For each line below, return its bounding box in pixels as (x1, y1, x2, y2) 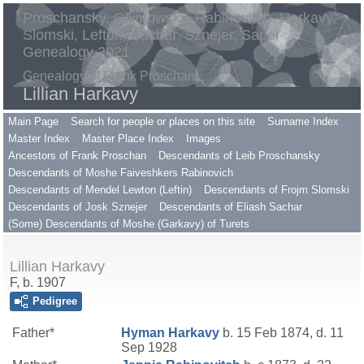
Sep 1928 (121, 340, 177, 354)
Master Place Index (82, 132, 174, 145)
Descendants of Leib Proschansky (158, 149, 320, 162)
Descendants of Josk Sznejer (8, 201, 147, 213)
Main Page (8, 115, 58, 128)
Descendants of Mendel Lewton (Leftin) (8, 184, 192, 196)
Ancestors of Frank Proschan (8, 149, 146, 162)
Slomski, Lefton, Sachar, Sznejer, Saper (23, 27, 280, 43)
